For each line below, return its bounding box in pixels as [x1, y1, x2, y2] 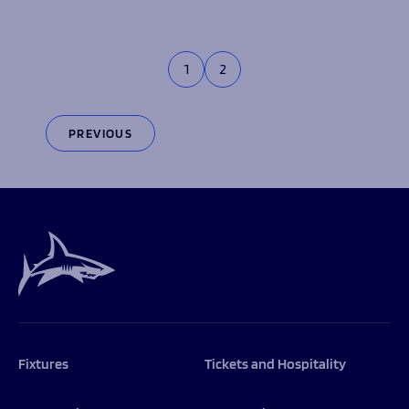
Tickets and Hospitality [204, 355, 346, 373]
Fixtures [18, 355, 68, 373]
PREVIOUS [68, 126, 133, 142]
